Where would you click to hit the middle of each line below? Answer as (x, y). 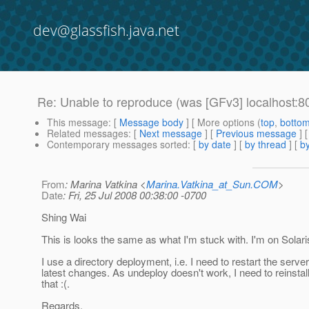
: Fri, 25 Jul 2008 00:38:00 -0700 (134, 195)
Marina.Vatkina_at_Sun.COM (212, 184)
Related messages (88, 133)
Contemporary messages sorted (117, 144)
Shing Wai (64, 217)
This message (78, 122)
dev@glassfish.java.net (106, 30)
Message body (151, 122)
